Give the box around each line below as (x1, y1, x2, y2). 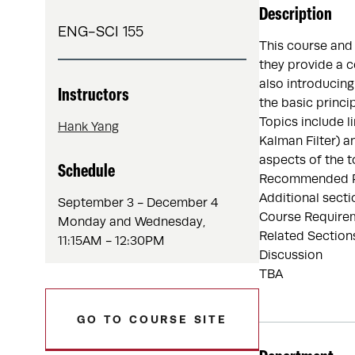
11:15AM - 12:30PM (58, 234, 165, 248)
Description (259, 6, 332, 25)
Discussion (259, 248, 323, 262)
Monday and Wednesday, (58, 215, 205, 229)
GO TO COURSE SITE (77, 313, 227, 326)
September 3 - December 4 (58, 196, 218, 210)
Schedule (58, 163, 115, 181)
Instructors (58, 87, 129, 105)
